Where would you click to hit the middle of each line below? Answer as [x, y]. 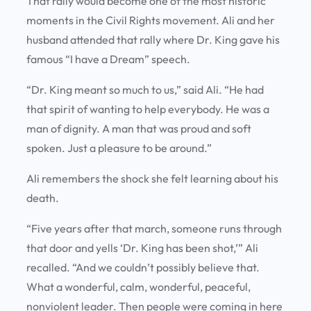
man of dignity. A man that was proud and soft [139, 129]
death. [45, 198]
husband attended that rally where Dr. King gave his [153, 40]
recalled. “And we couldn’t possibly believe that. [143, 268]
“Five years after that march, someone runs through [154, 229]
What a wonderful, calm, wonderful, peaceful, [138, 287]
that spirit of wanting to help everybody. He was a [148, 109]
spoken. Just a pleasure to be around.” [120, 148]
